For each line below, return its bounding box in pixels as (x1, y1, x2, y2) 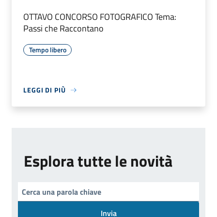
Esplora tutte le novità (24, 149, 172, 173)
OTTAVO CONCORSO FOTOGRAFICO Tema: (23, 10, 176, 24)
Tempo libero (29, 45, 66, 55)
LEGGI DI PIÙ (23, 85, 66, 95)
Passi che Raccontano (23, 22, 104, 35)
